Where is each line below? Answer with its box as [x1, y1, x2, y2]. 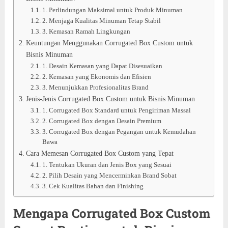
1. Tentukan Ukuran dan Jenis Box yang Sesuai [42, 160, 172, 168]
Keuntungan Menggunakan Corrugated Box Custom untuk [26, 38, 193, 47]
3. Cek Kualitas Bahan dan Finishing [42, 182, 144, 190]
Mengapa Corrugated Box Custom [13, 205, 211, 221]
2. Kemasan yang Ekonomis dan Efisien [42, 72, 151, 80]
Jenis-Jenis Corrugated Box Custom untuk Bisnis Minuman [26, 94, 195, 103]
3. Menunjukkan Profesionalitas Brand [42, 83, 149, 91]
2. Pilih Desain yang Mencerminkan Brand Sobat [42, 171, 177, 179]
